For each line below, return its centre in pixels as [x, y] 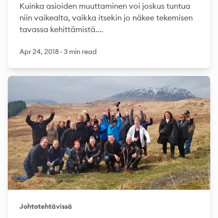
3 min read [80, 52]
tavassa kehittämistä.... [61, 29]
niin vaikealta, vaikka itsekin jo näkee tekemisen [106, 18]
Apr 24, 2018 [40, 52]
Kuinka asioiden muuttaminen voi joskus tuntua [105, 6]
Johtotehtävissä [46, 206]
